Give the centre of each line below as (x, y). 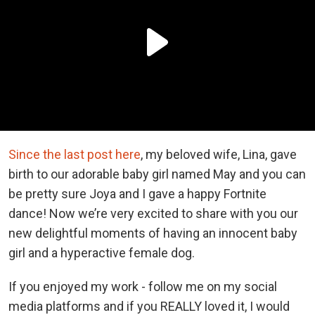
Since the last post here (75, 154)
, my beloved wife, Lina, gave (219, 154)
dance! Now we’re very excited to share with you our (153, 213)
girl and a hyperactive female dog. (102, 252)
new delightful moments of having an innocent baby (153, 233)
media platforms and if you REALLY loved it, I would (149, 306)
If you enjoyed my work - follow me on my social (143, 286)
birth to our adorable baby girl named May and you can (157, 174)
